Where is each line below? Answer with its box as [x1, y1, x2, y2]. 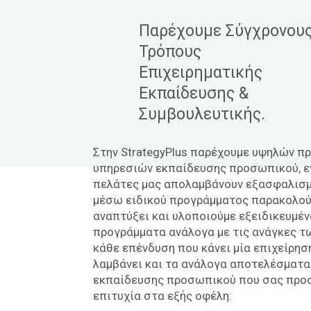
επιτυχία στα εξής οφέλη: [93, 289, 233, 303]
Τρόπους [139, 42, 201, 61]
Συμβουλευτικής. [139, 105, 269, 124]
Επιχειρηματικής [139, 63, 262, 82]
